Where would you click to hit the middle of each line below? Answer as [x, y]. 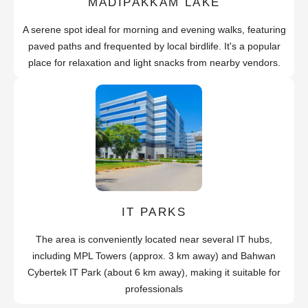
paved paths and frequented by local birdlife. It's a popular [154, 46]
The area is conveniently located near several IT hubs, [154, 239]
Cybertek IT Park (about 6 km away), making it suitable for [154, 272]
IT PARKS [154, 212]
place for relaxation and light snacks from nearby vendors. [154, 62]
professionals [154, 288]
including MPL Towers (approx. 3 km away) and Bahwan [154, 255]
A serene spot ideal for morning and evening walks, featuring [154, 29]
